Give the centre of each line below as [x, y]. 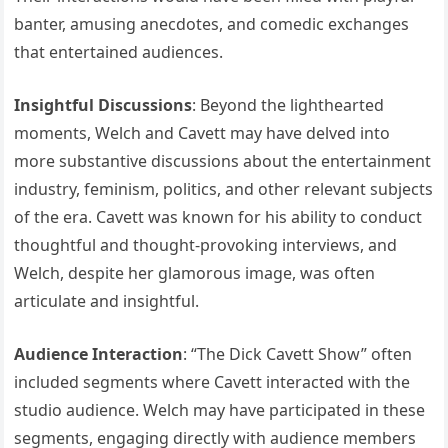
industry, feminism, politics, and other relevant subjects [224, 188]
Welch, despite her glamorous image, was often [195, 272]
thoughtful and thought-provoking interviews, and [206, 244]
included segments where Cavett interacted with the [212, 381]
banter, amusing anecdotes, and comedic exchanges [212, 23]
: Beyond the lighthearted [288, 104]
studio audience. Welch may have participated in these [220, 409]
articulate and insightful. [107, 300]
